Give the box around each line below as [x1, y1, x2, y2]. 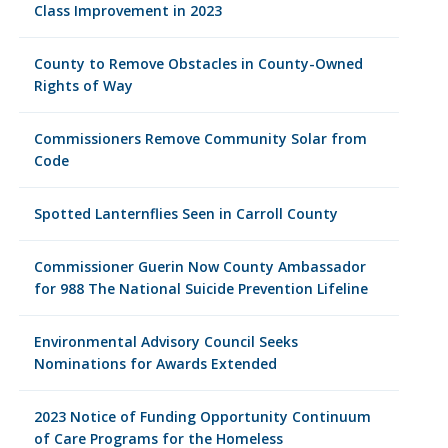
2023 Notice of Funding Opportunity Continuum [33, 407, 371, 426]
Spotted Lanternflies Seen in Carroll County [33, 204, 338, 223]
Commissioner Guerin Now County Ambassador [33, 257, 366, 276]
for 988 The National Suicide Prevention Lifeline [33, 279, 368, 298]
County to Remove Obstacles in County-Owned [33, 54, 363, 73]
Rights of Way [33, 76, 133, 95]
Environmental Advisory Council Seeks [33, 332, 298, 351]
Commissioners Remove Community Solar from [33, 129, 367, 148]
